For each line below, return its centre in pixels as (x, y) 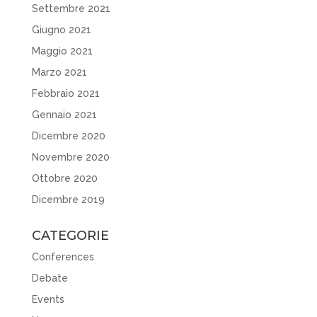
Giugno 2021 (61, 30)
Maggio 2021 (62, 51)
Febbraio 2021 (65, 94)
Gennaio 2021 (64, 115)
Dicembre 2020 (68, 136)
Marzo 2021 (59, 73)
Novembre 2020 (70, 157)
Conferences (63, 257)
